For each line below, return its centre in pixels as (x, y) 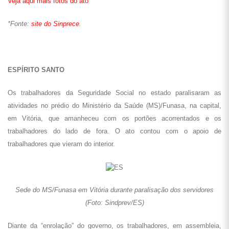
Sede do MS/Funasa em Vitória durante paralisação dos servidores (114, 190)
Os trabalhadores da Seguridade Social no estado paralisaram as (114, 93)
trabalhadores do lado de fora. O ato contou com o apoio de (114, 131)
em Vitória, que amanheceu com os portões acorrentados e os (114, 118)
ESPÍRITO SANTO (36, 70)
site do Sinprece (55, 24)
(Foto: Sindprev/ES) (114, 203)
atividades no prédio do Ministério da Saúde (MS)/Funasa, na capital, (114, 106)
